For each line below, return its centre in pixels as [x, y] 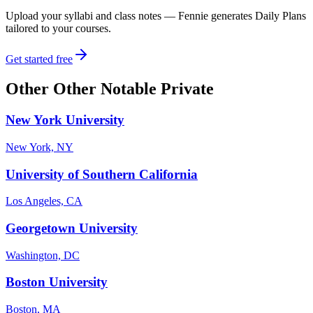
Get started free [39, 59]
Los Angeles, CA [44, 201]
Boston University [57, 282]
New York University [65, 120]
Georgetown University [72, 228]
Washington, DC [43, 255]
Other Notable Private [133, 89]
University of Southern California [102, 174]
